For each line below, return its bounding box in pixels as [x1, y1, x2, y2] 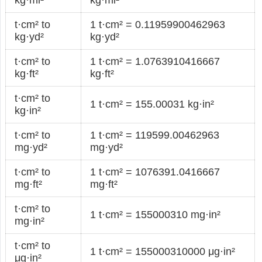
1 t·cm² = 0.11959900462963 [90, 18, 226, 30]
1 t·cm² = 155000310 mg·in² [90, 208, 221, 220]
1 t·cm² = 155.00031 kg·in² [90, 98, 215, 110]
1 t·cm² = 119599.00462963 [90, 129, 220, 141]
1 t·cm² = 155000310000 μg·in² [90, 245, 236, 257]
